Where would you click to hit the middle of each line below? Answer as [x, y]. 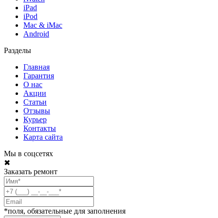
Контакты [40, 128]
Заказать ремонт [31, 172]
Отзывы [37, 111]
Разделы [18, 51]
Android [36, 34]
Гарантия [39, 76]
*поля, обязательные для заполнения [65, 211]
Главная [36, 67]
